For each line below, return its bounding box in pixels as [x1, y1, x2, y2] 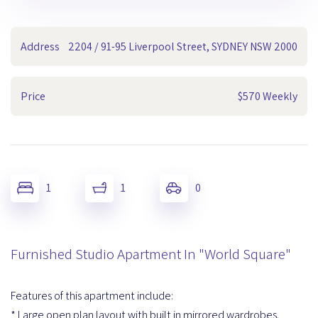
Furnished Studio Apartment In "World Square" [11, 243, 291, 263]
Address [21, 38, 60, 54]
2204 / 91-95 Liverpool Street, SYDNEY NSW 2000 [68, 38, 297, 54]
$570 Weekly [238, 88, 297, 104]
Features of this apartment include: [11, 287, 173, 303]
